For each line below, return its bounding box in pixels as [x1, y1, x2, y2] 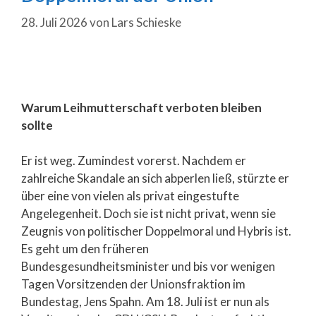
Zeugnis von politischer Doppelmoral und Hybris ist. [21, 224, 291, 239]
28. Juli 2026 [21, 14, 87, 30]
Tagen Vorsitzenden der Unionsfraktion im [21, 276, 245, 292]
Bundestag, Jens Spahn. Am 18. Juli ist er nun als [21, 294, 269, 310]
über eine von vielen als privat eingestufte [21, 188, 239, 204]
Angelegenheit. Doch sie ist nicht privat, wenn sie [21, 206, 276, 221]
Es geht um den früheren [21, 241, 149, 257]
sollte [21, 117, 53, 133]
